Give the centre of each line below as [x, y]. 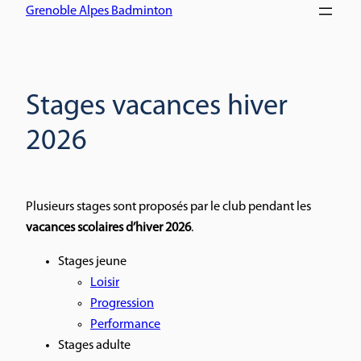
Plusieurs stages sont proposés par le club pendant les [168, 207]
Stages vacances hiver [157, 108]
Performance [125, 324]
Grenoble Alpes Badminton [99, 12]
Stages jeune [92, 261]
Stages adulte [94, 345]
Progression [122, 303]
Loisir [105, 282]
